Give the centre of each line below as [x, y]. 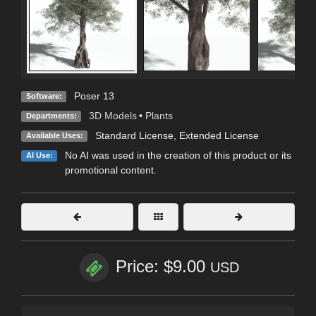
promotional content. [110, 170]
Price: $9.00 [163, 267]
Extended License [219, 136]
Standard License [134, 136]
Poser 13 [94, 96]
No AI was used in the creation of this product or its [178, 156]
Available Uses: [54, 136]
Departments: [51, 116]
